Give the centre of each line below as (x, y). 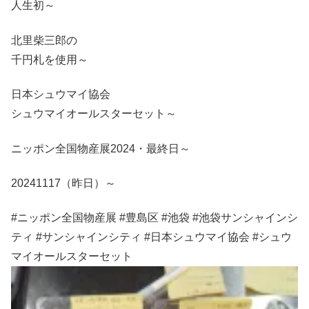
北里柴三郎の (44, 40)
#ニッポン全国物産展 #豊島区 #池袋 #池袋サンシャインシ (154, 218)
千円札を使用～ (50, 59)
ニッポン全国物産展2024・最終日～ (101, 148)
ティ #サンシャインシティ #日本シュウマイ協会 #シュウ (151, 237)
